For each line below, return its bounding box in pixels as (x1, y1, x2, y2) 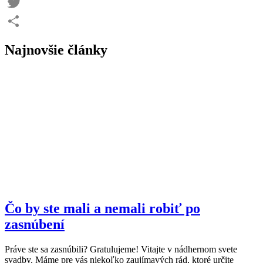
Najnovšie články (5, 42, 107, 58)
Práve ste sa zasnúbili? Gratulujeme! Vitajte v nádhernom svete (5, 244, 237, 255)
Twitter (5, 15, 31, 26)
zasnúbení (5, 217, 65, 232)
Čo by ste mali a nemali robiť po (5, 201, 200, 217)
